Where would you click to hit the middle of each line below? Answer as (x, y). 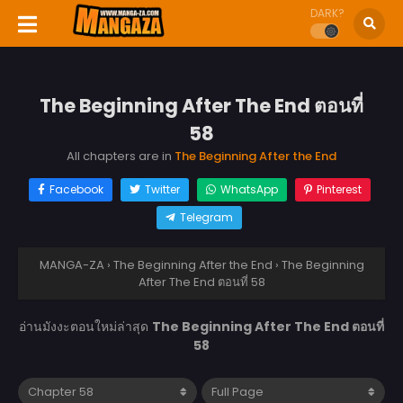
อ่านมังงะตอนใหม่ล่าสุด (85, 326)
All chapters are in (121, 156)
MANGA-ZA (72, 264)
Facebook (76, 189)
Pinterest (339, 189)
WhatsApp (249, 189)
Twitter (162, 189)
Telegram (206, 217)
